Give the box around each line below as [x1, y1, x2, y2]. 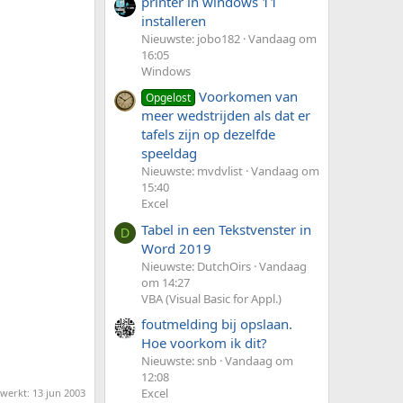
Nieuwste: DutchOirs [141, 257, 251, 274]
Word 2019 [141, 238, 211, 257]
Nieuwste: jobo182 [141, 30, 240, 47]
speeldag [141, 144, 197, 163]
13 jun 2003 [32, 386, 85, 400]
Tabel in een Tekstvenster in [141, 219, 311, 238]
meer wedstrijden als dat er [141, 106, 310, 125]
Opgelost [146, 90, 192, 106]
